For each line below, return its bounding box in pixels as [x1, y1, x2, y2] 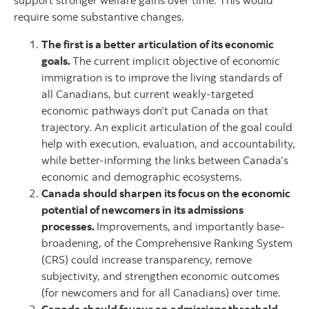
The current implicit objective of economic [72, 54, 280, 68]
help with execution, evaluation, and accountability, [41, 137, 295, 150]
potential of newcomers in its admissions [41, 203, 243, 217]
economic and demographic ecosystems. [41, 170, 242, 183]
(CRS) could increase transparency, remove [41, 252, 252, 266]
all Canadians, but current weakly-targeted [41, 87, 254, 101]
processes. [41, 219, 97, 233]
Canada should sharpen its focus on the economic [41, 186, 290, 200]
